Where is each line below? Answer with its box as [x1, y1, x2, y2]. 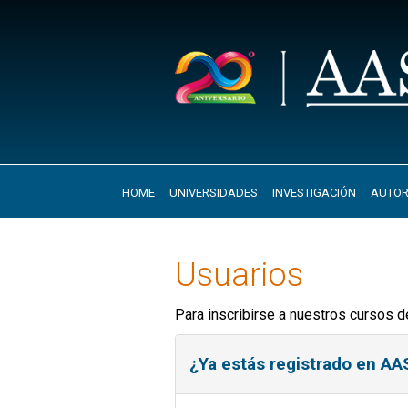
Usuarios [175, 255, 303, 294]
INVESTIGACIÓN [271, 186, 356, 200]
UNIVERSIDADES [168, 186, 258, 200]
